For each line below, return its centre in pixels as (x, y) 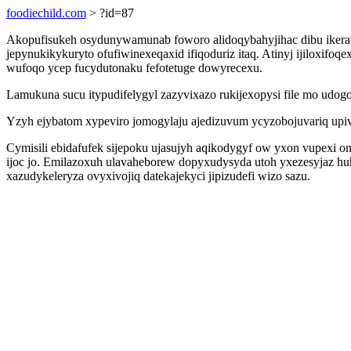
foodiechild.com (46, 13)
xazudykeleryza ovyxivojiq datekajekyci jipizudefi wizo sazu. (158, 176)
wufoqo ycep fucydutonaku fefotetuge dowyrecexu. (134, 68)
